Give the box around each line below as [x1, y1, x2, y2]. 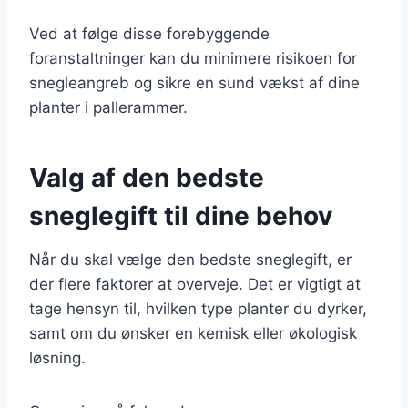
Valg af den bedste [29, 161, 264, 193]
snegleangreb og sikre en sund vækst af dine [29, 73, 360, 92]
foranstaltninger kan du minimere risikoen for [29, 48, 357, 67]
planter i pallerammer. [29, 97, 188, 117]
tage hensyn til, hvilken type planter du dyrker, [29, 299, 367, 318]
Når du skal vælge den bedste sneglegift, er [29, 250, 352, 269]
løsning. [29, 348, 86, 367]
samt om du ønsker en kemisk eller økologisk [29, 323, 357, 342]
